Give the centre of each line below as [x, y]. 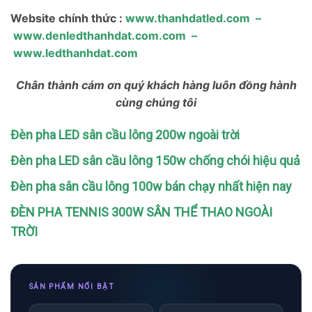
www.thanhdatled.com [188, 18]
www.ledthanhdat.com [76, 53]
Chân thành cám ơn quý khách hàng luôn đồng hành [156, 85]
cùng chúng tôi [156, 102]
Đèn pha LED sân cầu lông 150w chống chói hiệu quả [155, 161]
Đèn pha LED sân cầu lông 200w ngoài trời [125, 135]
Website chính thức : [68, 18]
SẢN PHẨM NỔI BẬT [72, 287]
